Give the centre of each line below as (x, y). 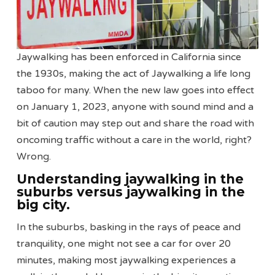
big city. (44, 205)
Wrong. (34, 156)
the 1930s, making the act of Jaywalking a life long (134, 73)
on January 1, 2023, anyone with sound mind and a (135, 107)
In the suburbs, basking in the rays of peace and (129, 227)
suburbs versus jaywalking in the (131, 192)
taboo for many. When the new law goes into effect (136, 90)
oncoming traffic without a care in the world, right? (134, 140)
